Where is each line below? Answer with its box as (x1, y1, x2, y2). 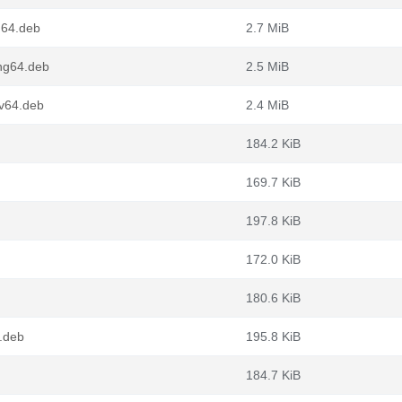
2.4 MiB (246, 98, 289, 112)
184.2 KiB (246, 136, 301, 151)
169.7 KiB (246, 175, 301, 189)
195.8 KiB (246, 329, 301, 344)
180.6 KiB (246, 291, 301, 305)
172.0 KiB (246, 252, 301, 267)
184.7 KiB (246, 368, 301, 382)
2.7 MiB (246, 21, 289, 35)
